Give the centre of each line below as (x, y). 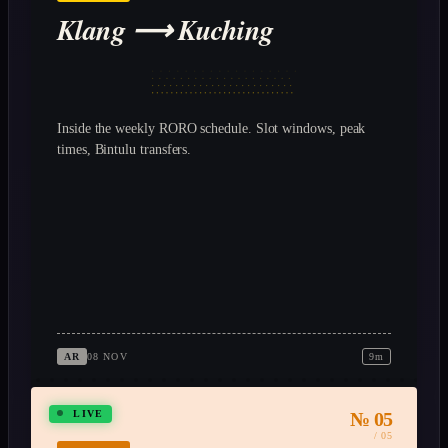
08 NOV (107, 357)
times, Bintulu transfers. (124, 150)
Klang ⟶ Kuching (165, 30)
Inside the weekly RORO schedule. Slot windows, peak (211, 129)
